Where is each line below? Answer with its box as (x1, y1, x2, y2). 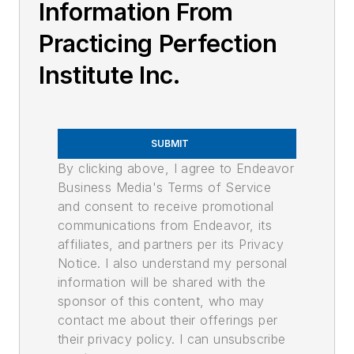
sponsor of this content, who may (58, 293, 265, 309)
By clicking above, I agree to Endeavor (58, 160, 295, 176)
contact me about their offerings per (58, 312, 278, 328)
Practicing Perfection (39, 29, 277, 58)
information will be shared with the (58, 274, 265, 290)
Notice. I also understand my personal (58, 255, 288, 271)
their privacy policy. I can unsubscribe (58, 331, 286, 347)
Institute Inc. (39, 61, 180, 89)
